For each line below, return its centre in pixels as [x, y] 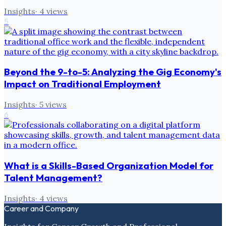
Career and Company [41, 208]
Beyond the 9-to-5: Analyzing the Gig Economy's [113, 72]
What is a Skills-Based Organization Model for [109, 165]
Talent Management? [53, 177]
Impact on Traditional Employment [82, 84]
